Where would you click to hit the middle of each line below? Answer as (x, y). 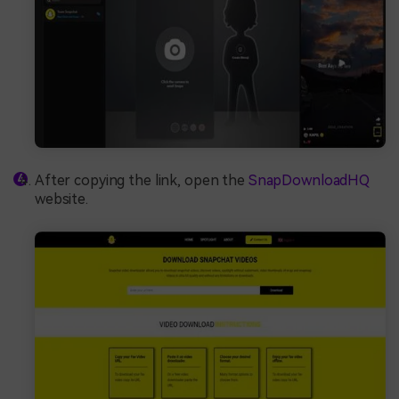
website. (61, 199)
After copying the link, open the (142, 181)
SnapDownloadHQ (309, 181)
